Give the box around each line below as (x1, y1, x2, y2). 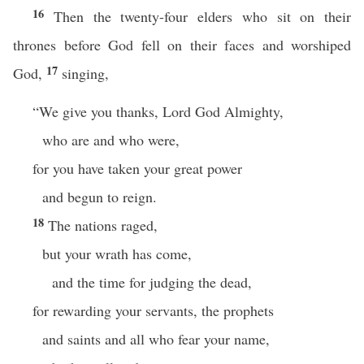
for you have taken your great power (32, 158, 242, 178)
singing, (62, 63, 109, 83)
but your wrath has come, (42, 244, 192, 263)
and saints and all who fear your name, (42, 329, 270, 349)
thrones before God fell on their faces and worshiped (13, 35, 351, 54)
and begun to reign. (42, 187, 157, 206)
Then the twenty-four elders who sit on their (53, 6, 351, 26)
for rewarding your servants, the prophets (32, 301, 274, 320)
